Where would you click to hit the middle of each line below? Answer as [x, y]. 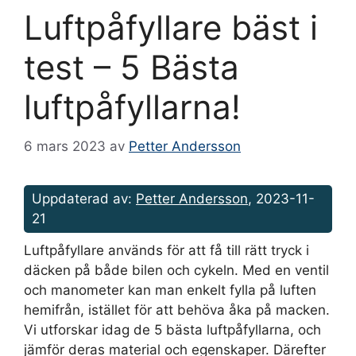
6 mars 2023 [65, 146]
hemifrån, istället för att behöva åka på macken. [177, 310]
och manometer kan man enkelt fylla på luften [170, 290]
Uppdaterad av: [84, 198]
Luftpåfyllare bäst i [171, 28]
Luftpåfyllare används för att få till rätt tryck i [166, 250]
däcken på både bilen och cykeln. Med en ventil [176, 270]
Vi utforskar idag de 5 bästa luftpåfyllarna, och [172, 329]
